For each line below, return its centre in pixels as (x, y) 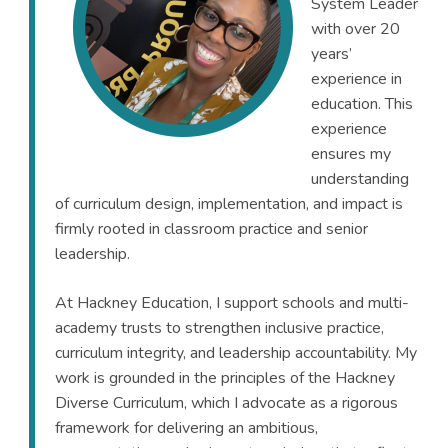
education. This (361, 103)
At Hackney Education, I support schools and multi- (231, 302)
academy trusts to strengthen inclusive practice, (219, 327)
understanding (359, 178)
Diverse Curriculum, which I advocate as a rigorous (226, 402)
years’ (331, 53)
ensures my (350, 153)
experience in (356, 78)
